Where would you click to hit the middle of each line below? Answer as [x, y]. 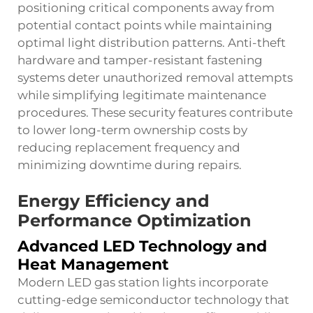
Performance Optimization [134, 220]
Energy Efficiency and [114, 201]
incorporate [232, 282]
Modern [42, 282]
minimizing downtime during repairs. [130, 165]
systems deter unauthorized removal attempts [155, 78]
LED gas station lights [131, 282]
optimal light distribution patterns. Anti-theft [152, 43]
